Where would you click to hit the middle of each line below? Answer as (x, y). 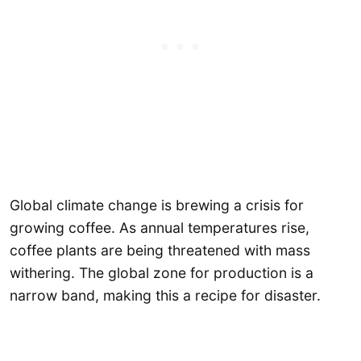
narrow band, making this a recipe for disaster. (165, 296)
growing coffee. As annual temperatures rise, (160, 228)
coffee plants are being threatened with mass (160, 251)
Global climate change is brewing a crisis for (157, 205)
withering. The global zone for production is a (162, 273)
